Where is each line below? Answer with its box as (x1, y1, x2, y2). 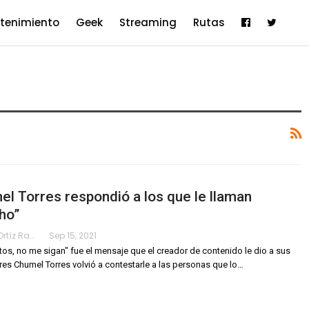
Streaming (119, 15, 177, 30)
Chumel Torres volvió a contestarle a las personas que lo (14, 259, 237, 270)
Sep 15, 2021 (49, 230, 97, 242)
